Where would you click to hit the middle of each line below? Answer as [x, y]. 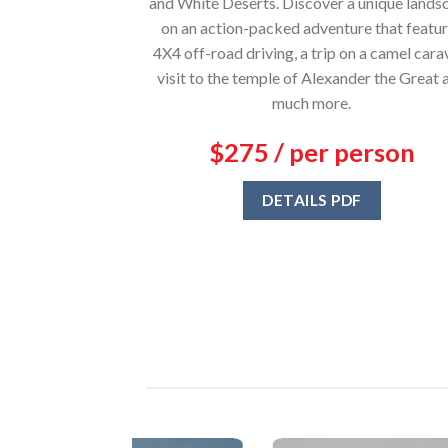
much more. [312, 102]
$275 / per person [311, 151]
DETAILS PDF [312, 200]
